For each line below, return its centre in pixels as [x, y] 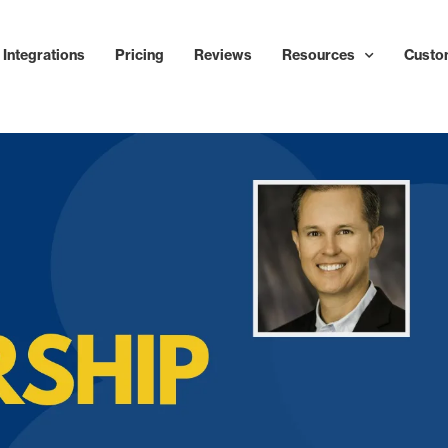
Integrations [44, 55]
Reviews [223, 55]
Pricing [140, 55]
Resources [319, 55]
